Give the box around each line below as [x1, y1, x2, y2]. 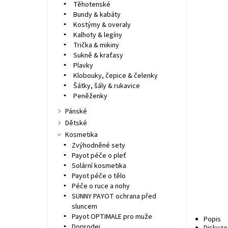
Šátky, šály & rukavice [71, 81, 140, 91]
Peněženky [71, 91, 107, 101]
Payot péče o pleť [71, 151, 126, 161]
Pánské [65, 106, 87, 117]
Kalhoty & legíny [71, 30, 122, 40]
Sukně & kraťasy [71, 50, 123, 61]
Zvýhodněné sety [71, 140, 125, 151]
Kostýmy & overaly [71, 20, 131, 30]
